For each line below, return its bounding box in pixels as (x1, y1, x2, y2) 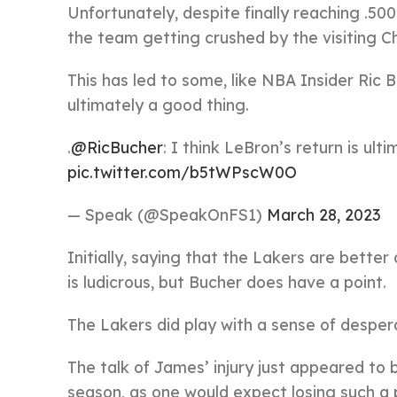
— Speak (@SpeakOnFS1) (67, 205, 267, 224)
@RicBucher (71, 137, 163, 157)
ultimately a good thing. (67, 95, 249, 114)
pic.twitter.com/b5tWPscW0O (67, 162, 297, 182)
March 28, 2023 (267, 205, 380, 224)
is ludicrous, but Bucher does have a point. (67, 272, 386, 292)
